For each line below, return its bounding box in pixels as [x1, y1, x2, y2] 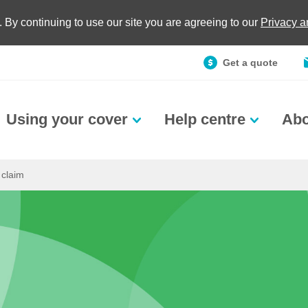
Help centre [164, 110, 246, 128]
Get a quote [223, 57, 278, 68]
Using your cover [6, 110, 129, 128]
